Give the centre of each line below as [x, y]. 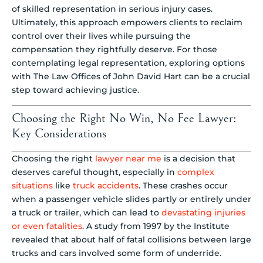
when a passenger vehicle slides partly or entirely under [131, 199]
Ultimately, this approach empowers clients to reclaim [127, 22]
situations [32, 186]
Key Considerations [59, 134]
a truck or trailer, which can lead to [87, 213]
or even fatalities [47, 226]
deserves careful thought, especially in [95, 172]
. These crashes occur [183, 186]
